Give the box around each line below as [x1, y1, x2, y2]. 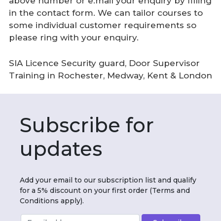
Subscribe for [20, 112, 154, 137]
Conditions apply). [20, 196, 84, 205]
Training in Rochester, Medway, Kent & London [9, 70, 212, 80]
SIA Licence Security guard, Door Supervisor [9, 58, 200, 68]
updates [20, 136, 102, 161]
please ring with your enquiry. [9, 32, 139, 42]
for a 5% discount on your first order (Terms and [20, 185, 190, 195]
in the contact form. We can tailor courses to [9, 7, 203, 18]
